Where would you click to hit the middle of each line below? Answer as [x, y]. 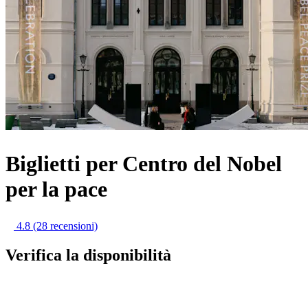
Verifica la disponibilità [88, 255]
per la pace [56, 189]
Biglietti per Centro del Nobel [144, 163]
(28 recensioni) [65, 226]
